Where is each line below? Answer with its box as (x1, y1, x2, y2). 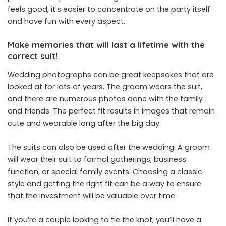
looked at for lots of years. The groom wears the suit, (8, 82, 202, 92)
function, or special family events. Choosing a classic (8, 166, 202, 177)
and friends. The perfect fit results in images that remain (8, 106, 215, 117)
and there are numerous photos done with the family (8, 94, 203, 104)
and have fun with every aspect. (8, 16, 125, 26)
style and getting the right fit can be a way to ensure (8, 179, 201, 189)
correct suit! (8, 50, 58, 61)
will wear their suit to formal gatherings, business (8, 154, 186, 165)
